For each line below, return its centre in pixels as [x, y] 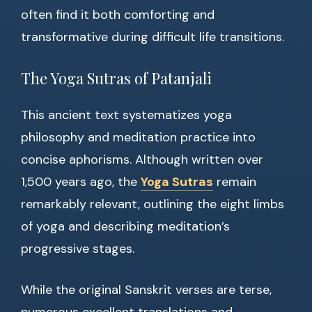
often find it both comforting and [118, 15]
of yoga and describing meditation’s [125, 227]
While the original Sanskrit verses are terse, [146, 290]
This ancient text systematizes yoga [126, 115]
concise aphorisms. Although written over [142, 160]
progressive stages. [78, 249]
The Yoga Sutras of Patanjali [116, 78]
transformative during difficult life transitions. [153, 37]
